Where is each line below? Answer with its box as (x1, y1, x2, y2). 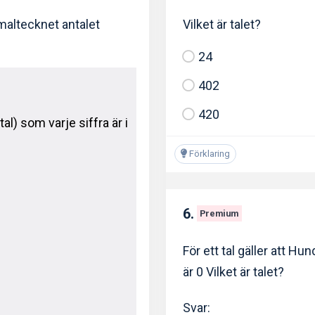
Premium (199, 207, 239, 219)
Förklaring (187, 148, 230, 159)
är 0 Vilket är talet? (183, 264, 284, 280)
